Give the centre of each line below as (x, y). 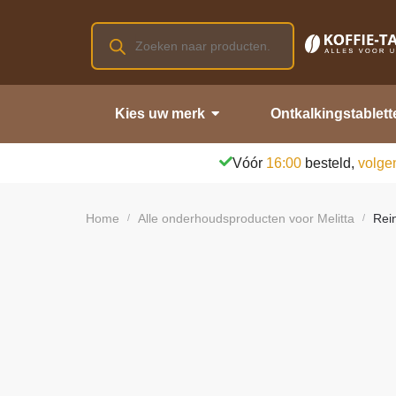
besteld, (330, 163)
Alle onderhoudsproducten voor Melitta (246, 218)
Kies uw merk (160, 113)
